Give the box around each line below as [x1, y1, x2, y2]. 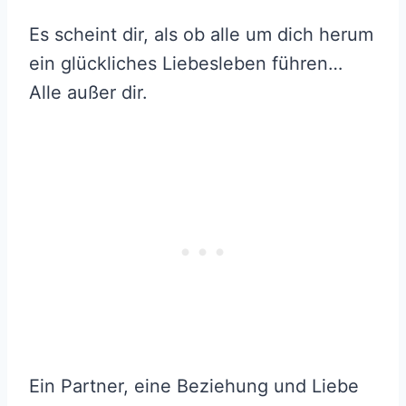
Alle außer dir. [29, 82, 148, 104]
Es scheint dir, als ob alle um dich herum [29, 24, 373, 46]
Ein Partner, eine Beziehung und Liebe [29, 375, 359, 398]
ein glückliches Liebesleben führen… [29, 53, 343, 75]
